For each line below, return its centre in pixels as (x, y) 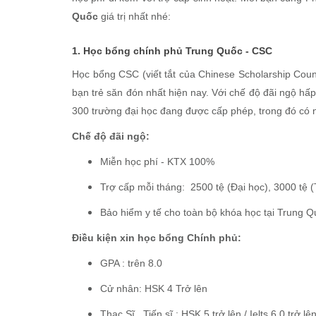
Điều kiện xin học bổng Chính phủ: (157, 238)
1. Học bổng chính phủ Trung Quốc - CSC (172, 51)
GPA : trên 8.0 (131, 263)
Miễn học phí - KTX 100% (157, 162)
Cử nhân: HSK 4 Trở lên (154, 288)
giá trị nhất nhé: (134, 16)
